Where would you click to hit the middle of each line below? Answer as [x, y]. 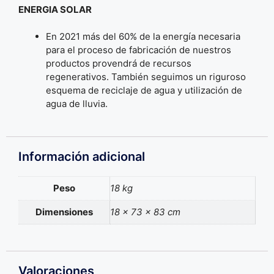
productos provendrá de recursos [119, 64]
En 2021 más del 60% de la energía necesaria [143, 37]
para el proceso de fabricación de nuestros [139, 50]
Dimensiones [64, 212]
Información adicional [82, 156]
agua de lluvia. [77, 104]
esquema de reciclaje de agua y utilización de [144, 91]
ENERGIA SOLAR [55, 9]
